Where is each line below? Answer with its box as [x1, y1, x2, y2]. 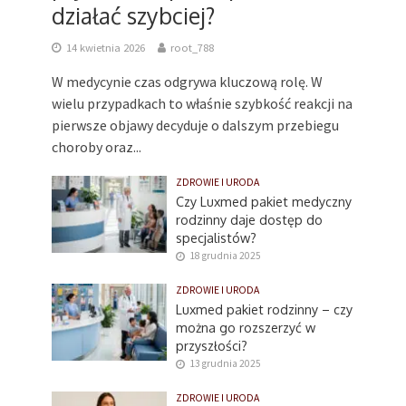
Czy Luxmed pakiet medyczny [176, 193, 353, 210]
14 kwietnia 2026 [65, 41, 145, 55]
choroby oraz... [51, 138, 141, 157]
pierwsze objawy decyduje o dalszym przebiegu [51, 116, 339, 135]
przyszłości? [176, 337, 248, 354]
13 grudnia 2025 [189, 357, 262, 371]
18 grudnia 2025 [189, 249, 262, 263]
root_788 [169, 41, 214, 55]
